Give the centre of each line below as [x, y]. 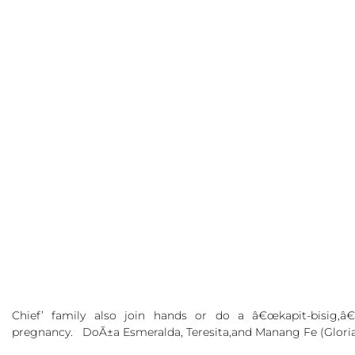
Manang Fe [288, 332]
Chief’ [32, 315]
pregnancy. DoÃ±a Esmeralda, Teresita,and [134, 332]
